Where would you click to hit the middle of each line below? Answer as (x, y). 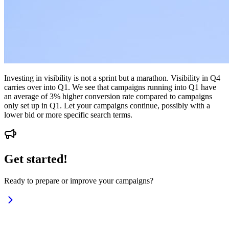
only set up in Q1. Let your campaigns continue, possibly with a (107, 106)
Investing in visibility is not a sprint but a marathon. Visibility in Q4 (112, 78)
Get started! (36, 159)
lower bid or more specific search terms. (68, 115)
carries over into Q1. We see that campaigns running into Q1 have (110, 87)
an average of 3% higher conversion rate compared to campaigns (108, 97)
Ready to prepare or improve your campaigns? (79, 181)
